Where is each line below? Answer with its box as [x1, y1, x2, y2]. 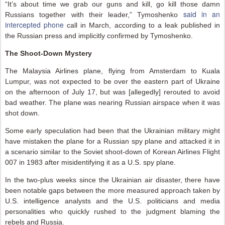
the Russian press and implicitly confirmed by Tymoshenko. [5, 32, 193, 40]
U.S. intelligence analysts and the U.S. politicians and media [5, 197, 220, 205]
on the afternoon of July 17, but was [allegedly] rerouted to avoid [5, 88, 220, 96]
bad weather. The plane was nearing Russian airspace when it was [5, 98, 220, 106]
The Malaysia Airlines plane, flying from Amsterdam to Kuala [5, 67, 220, 75]
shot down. [5, 109, 40, 117]
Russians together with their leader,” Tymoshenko [5, 11, 183, 19]
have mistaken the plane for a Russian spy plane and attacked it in [5, 137, 220, 145]
